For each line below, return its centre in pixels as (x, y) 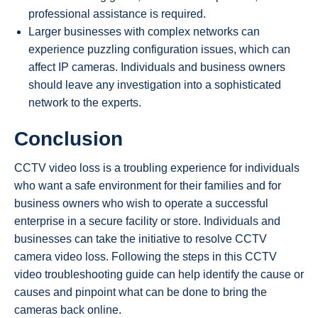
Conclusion (68, 139)
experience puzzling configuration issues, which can (159, 49)
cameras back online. (68, 310)
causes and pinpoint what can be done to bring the (141, 292)
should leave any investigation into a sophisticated (155, 84)
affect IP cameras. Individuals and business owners (157, 67)
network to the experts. (85, 102)
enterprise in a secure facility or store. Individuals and (147, 221)
